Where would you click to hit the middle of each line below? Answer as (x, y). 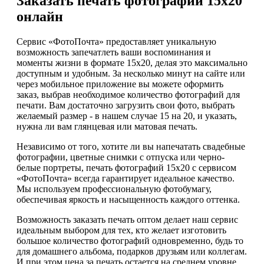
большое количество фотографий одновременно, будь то (130, 241)
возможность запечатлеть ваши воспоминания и (114, 52)
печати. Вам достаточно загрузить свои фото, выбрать (126, 105)
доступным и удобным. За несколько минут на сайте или (131, 74)
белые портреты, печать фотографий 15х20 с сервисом (126, 168)
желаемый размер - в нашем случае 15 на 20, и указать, (127, 116)
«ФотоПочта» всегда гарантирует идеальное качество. (126, 179)
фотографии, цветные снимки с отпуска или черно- (121, 157)
